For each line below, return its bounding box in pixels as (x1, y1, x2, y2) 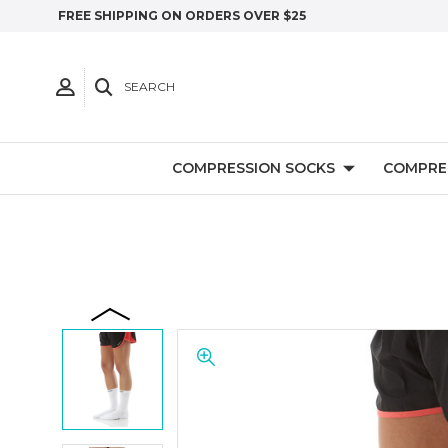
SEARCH (124, 79, 175, 94)
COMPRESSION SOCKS (172, 159, 335, 177)
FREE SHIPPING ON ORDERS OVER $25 (58, 8, 306, 23)
